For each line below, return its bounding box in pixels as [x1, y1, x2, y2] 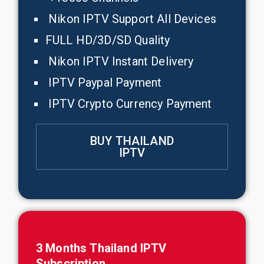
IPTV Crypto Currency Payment [45, 97, 212, 111]
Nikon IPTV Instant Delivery [45, 54, 194, 68]
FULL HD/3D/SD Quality [45, 33, 170, 47]
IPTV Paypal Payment [45, 75, 162, 90]
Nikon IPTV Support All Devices [45, 12, 216, 26]
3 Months [36, 241, 90, 255]
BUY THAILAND [90, 134, 174, 148]
